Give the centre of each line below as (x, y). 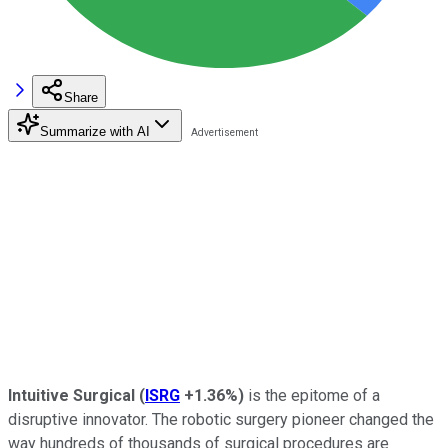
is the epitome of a (312, 395)
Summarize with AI (95, 131)
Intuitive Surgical (71, 395)
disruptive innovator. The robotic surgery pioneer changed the (221, 419)
